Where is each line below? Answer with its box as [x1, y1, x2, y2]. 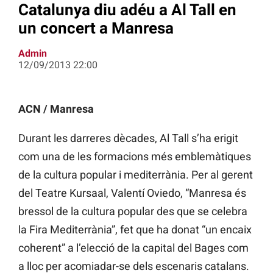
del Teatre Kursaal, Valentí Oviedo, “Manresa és [18, 186, 246, 200]
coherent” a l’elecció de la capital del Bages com [18, 241, 249, 255]
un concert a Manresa [18, 18, 174, 37]
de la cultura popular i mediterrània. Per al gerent [18, 168, 253, 182]
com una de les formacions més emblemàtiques [18, 150, 251, 163]
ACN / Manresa [18, 102, 94, 116]
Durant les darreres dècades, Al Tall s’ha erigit [18, 132, 238, 145]
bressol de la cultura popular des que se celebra [18, 205, 247, 218]
